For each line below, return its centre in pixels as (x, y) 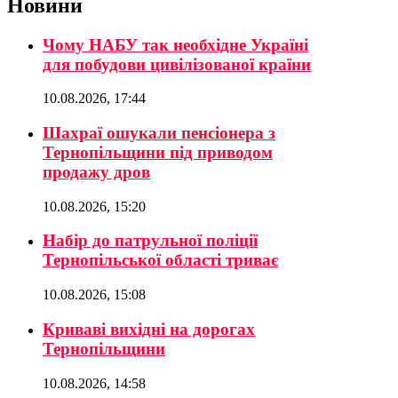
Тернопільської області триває (160, 260)
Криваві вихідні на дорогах (149, 329)
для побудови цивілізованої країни (177, 64)
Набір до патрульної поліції (150, 241)
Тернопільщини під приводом (158, 152)
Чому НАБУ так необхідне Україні (175, 44)
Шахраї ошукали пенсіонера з (159, 132)
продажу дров (96, 171)
